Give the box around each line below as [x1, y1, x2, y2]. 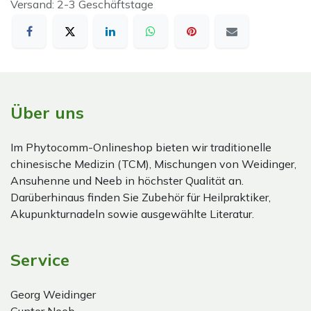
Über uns [10, 102, 84, 124]
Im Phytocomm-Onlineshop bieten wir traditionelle [10, 140, 271, 155]
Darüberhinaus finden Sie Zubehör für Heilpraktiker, [10, 190, 271, 205]
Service [10, 249, 69, 271]
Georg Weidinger [10, 287, 96, 302]
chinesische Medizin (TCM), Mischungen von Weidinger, [10, 157, 296, 171]
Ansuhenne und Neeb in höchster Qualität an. [10, 174, 244, 188]
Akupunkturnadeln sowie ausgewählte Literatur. [10, 207, 254, 221]
